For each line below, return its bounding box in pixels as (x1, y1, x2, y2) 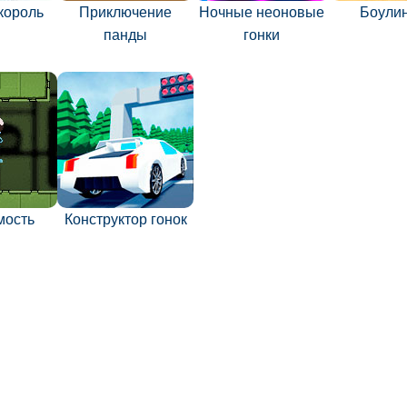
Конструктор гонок (64, 212, 187, 228)
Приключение (79, 5, 172, 21)
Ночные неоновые (199, 5, 324, 21)
